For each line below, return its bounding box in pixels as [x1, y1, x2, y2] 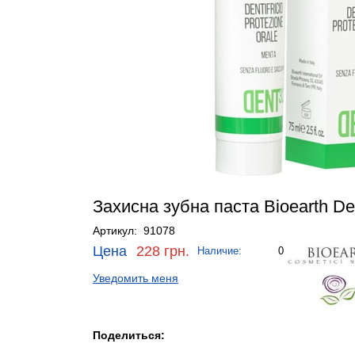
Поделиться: [93, 329, 165, 342]
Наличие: [197, 244, 242, 257]
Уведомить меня [93, 271, 178, 284]
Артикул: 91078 [93, 223, 175, 237]
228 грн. [136, 242, 189, 259]
